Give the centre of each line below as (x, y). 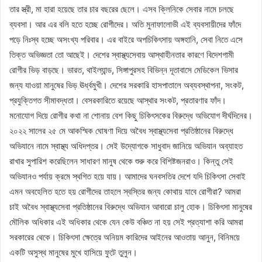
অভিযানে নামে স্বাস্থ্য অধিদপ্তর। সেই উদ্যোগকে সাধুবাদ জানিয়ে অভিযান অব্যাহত (126, 146)
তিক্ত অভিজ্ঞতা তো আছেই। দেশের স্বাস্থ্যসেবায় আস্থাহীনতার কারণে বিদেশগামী (122, 54)
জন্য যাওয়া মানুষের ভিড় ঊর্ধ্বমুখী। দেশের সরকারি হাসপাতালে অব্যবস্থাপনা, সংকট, (127, 85)
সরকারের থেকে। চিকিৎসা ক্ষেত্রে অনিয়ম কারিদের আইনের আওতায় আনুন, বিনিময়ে (125, 237)
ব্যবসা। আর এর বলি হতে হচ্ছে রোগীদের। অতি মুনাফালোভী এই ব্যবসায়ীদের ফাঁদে (125, 24)
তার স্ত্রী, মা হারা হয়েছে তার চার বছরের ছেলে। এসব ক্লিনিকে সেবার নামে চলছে (122, 9)
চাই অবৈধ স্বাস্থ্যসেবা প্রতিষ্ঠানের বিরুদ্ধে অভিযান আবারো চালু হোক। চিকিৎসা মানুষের (131, 206)
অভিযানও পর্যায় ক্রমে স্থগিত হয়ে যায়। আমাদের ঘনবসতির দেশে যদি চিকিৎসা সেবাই (127, 176)
